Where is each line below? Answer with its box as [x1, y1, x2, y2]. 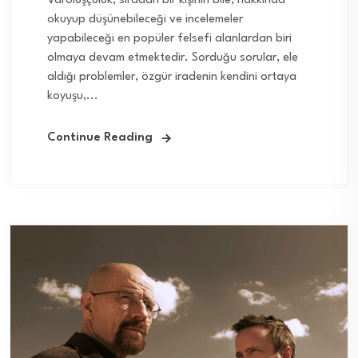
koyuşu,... [47, 90, 98, 103]
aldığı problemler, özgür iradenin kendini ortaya [47, 71, 296, 84]
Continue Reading [47, 132, 153, 145]
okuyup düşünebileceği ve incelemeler [47, 14, 243, 26]
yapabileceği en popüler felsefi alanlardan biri [47, 33, 292, 46]
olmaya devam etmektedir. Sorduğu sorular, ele [47, 52, 298, 65]
